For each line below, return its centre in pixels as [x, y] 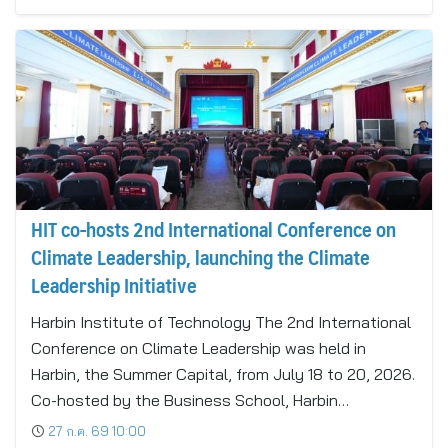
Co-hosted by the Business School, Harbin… [190, 400]
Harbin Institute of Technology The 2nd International [221, 322]
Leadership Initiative [114, 285]
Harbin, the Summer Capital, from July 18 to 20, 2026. [223, 374]
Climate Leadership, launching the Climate [200, 257]
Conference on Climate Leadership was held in [198, 348]
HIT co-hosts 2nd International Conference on [213, 229]
